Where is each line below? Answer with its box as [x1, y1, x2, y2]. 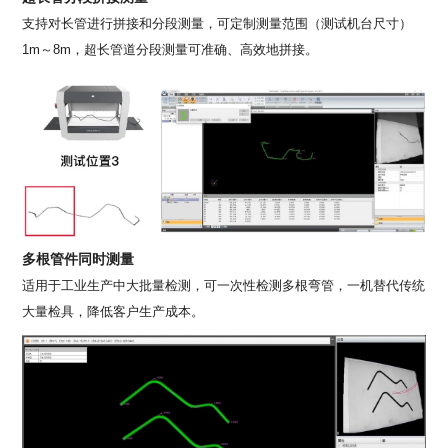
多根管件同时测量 [22, 250, 135, 267]
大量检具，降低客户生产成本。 [22, 303, 205, 319]
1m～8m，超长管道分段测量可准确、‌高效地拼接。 [22, 42, 319, 58]
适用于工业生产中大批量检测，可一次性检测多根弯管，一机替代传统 [22, 277, 426, 293]
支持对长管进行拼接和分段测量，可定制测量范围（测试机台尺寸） [22, 16, 413, 32]
